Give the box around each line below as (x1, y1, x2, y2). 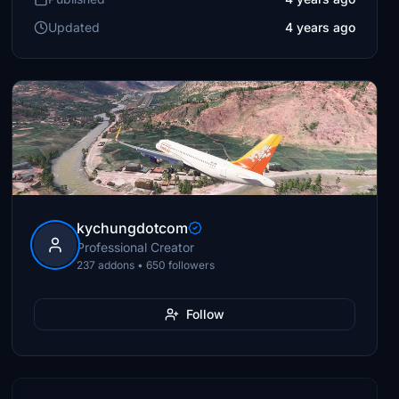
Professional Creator (77, 240, 195, 255)
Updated (48, 20, 101, 35)
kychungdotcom (77, 219, 189, 237)
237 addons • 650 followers (77, 258, 216, 272)
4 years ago (284, 20, 355, 35)
